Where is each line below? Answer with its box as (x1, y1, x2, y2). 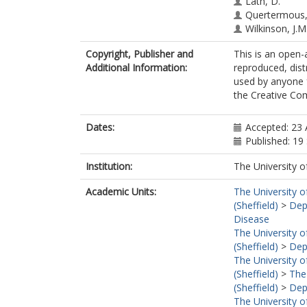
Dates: (86, 121, 114, 134)
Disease (234, 212, 269, 225)
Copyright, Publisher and (86, 47, 193, 60)
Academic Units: (86, 185, 156, 198)
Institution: (86, 160, 132, 173)
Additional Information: (86, 61, 187, 74)
